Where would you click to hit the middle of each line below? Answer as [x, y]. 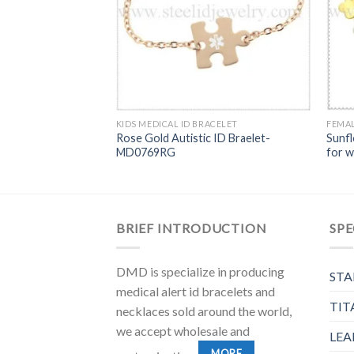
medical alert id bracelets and [196, 291]
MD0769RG [145, 152]
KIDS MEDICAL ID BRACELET [177, 123]
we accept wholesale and [183, 330]
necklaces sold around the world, [204, 311]
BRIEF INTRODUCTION [192, 228]
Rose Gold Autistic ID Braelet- [193, 137]
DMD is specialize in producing [200, 271]
